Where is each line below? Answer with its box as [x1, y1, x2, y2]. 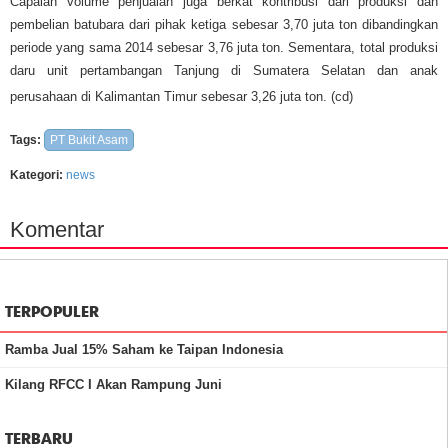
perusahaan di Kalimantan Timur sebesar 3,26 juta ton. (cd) [10, 89, 353, 104]
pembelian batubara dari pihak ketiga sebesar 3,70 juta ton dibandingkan [10, 17, 438, 32]
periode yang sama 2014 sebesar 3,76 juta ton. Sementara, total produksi [10, 40, 438, 55]
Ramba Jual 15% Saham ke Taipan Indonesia [5, 342, 283, 357]
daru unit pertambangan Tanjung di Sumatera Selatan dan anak [10, 63, 438, 78]
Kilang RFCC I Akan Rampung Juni [5, 377, 222, 392]
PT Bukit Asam [50, 133, 128, 147]
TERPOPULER [5, 301, 99, 321]
